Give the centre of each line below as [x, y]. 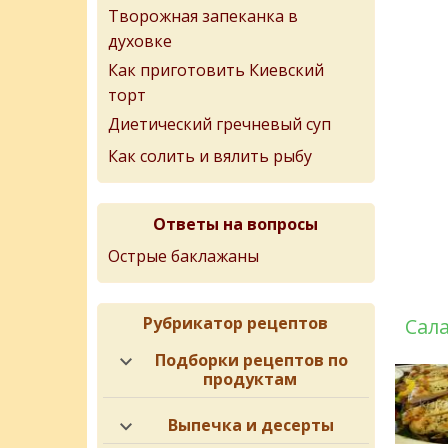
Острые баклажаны [183, 256]
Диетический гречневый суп [219, 124]
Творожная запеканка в [203, 16]
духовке [140, 39]
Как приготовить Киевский [216, 70]
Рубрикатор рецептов [236, 323]
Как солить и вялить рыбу [210, 156]
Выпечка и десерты [250, 425]
